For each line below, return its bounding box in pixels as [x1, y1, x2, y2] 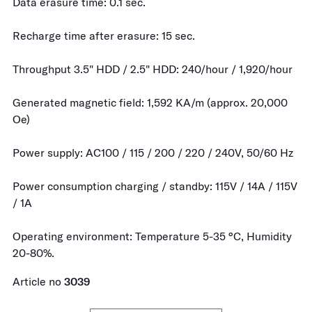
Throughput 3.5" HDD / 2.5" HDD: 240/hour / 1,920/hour [13, 62, 292, 77]
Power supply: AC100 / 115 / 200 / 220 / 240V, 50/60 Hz [13, 146, 293, 160]
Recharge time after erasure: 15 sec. [13, 29, 195, 43]
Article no [13, 274, 64, 289]
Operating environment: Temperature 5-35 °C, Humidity [13, 229, 292, 244]
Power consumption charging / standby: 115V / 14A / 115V [13, 179, 297, 194]
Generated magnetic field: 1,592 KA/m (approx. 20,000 [13, 95, 288, 110]
